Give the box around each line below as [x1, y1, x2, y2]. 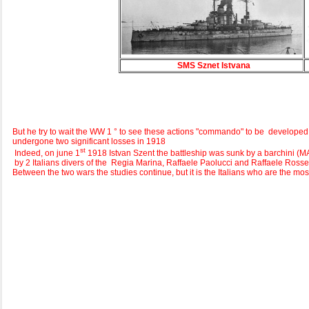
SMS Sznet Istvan [177, 61, 246, 71]
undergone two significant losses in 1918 [12, 137, 166, 147]
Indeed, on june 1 [12, 148, 80, 159]
